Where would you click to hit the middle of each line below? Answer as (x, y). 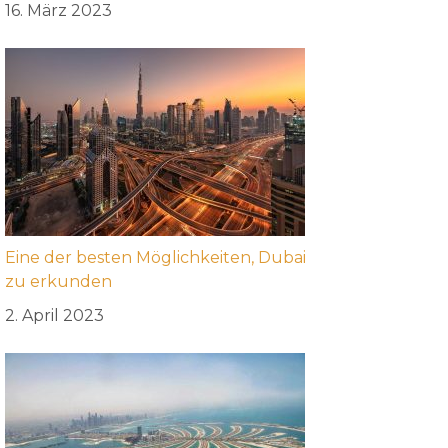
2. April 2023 (54, 315)
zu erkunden (58, 281)
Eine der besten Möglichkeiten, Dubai (155, 257)
